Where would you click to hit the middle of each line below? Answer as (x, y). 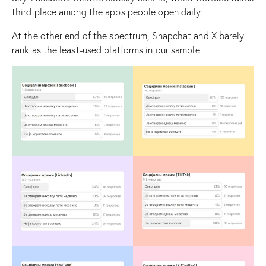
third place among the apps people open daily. (107, 12)
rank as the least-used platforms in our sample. (107, 50)
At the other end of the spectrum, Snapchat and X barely (128, 35)
